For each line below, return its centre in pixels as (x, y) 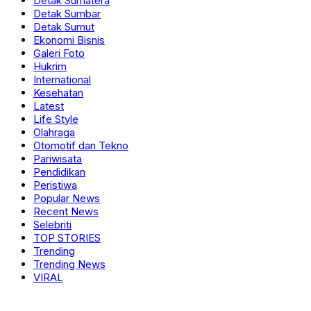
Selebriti (52, 225)
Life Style (56, 119)
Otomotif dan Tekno (81, 145)
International (62, 79)
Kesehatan (58, 93)
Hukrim (50, 66)
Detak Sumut (64, 27)
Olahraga (54, 132)
